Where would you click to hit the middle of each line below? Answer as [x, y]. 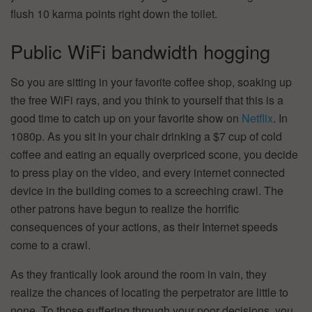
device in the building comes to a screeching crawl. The [147, 191]
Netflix [257, 118]
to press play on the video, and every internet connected [148, 173]
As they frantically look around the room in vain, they [139, 274]
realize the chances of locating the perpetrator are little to [149, 292]
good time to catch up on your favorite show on [126, 118]
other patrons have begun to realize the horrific [125, 209]
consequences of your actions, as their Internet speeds [144, 227]
